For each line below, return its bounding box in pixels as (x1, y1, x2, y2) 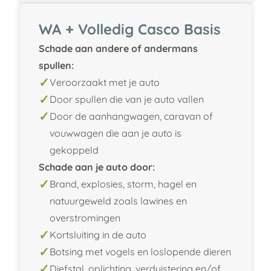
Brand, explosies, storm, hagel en (50, 177, 197, 190)
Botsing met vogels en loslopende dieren (50, 245, 231, 258)
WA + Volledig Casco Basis (39, 19, 221, 38)
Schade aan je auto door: (39, 160, 155, 173)
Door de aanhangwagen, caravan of (50, 109, 213, 122)
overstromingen (50, 211, 120, 224)
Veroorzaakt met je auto (50, 76, 160, 88)
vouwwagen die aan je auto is (50, 126, 181, 139)
